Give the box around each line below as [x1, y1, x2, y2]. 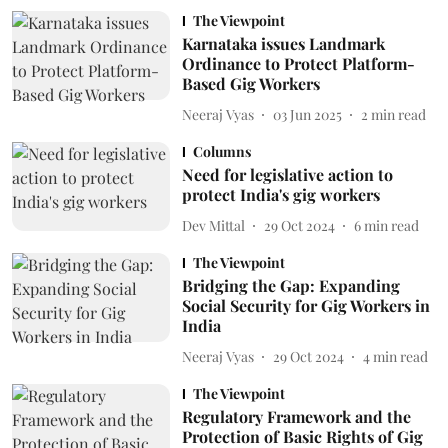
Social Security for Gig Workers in [181, 295, 430, 316]
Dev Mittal [181, 215, 245, 235]
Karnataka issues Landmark [181, 33, 385, 54]
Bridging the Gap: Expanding [181, 275, 400, 296]
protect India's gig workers [181, 184, 380, 205]
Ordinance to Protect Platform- [181, 53, 415, 74]
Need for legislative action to [181, 164, 393, 185]
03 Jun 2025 [272, 104, 342, 124]
